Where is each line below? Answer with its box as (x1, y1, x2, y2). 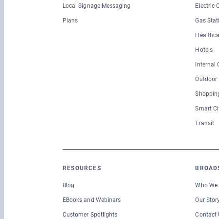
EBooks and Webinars (63, 197, 121, 204)
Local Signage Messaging (63, 2, 131, 10)
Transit (195, 120, 214, 127)
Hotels (195, 46, 213, 54)
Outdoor (195, 76, 217, 83)
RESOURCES (63, 165, 101, 172)
